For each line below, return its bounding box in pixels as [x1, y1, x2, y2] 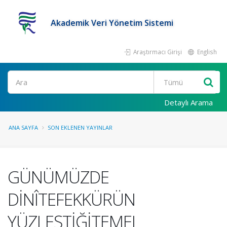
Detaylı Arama [164, 97, 213, 107]
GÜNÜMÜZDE [8, 165, 109, 188]
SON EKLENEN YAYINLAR [48, 124, 112, 131]
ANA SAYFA [9, 124, 38, 131]
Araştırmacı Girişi [132, 48, 182, 56]
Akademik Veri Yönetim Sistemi [51, 17, 173, 28]
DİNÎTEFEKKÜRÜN [8, 187, 135, 211]
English [196, 48, 217, 56]
